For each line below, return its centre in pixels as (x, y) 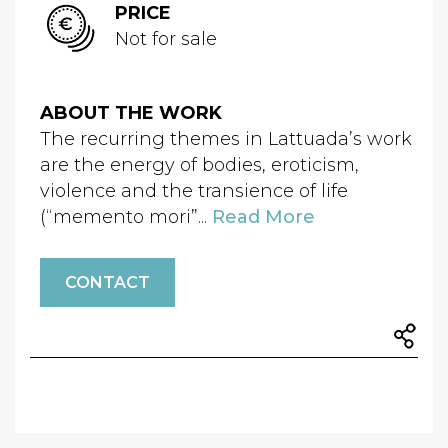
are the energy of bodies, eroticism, (199, 165)
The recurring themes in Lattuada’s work (226, 139)
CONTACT (107, 282)
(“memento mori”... (126, 217)
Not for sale (166, 39)
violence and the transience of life (194, 191)
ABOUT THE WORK (131, 113)
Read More (263, 217)
